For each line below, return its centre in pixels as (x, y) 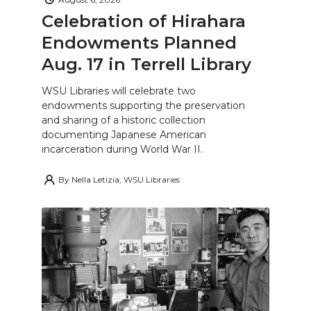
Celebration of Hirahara (144, 22)
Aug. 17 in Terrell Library (146, 65)
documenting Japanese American (124, 135)
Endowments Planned (139, 43)
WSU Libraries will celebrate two (119, 91)
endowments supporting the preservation (143, 106)
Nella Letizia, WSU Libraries (126, 180)
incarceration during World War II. (122, 150)
